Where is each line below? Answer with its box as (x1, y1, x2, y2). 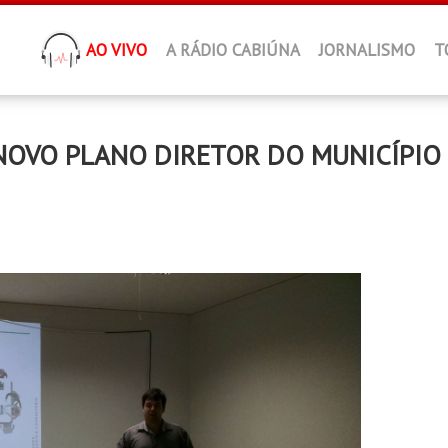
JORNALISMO (319, 39, 415, 61)
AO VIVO (86, 39, 147, 61)
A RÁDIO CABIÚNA (166, 39, 300, 61)
